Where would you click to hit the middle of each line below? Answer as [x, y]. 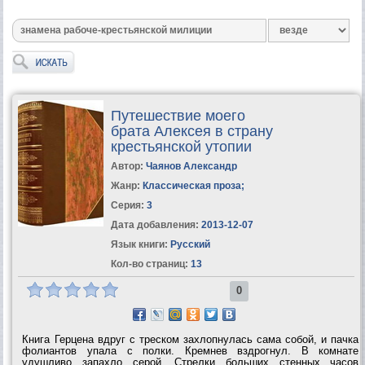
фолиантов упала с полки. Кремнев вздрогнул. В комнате [191, 350]
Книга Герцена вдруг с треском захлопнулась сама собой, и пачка [191, 339]
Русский [189, 244]
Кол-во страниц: [149, 264]
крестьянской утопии [181, 146]
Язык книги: [139, 244]
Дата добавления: [154, 224]
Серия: [128, 205]
